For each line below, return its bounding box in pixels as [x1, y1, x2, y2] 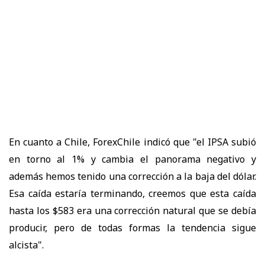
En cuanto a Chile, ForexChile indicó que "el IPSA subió [9, 135, 256, 148]
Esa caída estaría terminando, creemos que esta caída [9, 186, 256, 200]
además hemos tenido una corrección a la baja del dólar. [9, 169, 256, 183]
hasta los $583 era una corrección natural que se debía [9, 203, 256, 217]
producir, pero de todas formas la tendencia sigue [9, 221, 256, 234]
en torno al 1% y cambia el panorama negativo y [9, 152, 256, 166]
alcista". [9, 238, 44, 251]
